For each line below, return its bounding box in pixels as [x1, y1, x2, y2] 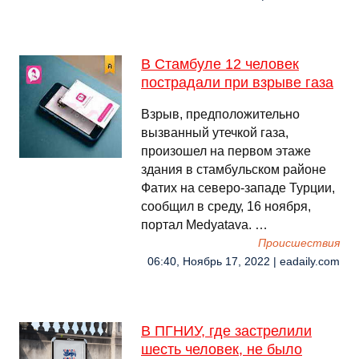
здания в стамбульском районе [141, 163, 326, 176]
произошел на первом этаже [141, 144, 311, 158]
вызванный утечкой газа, [141, 126, 288, 139]
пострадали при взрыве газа [141, 75, 333, 91]
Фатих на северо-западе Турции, [141, 181, 335, 195]
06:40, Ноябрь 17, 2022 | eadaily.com [147, 256, 340, 268]
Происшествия [258, 237, 340, 249]
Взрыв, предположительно [141, 107, 300, 121]
